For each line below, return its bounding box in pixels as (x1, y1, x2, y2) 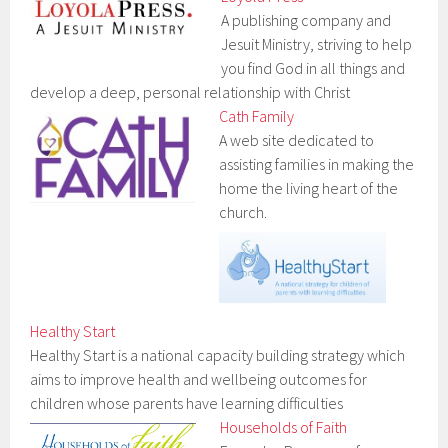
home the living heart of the (219, 178, 399, 198)
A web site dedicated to (219, 130, 375, 150)
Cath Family (219, 106, 295, 126)
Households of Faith (220, 417, 348, 438)
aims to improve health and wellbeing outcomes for (30, 369, 368, 390)
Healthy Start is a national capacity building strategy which (30, 345, 406, 366)
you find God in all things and (221, 58, 406, 78)
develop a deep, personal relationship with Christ (30, 82, 351, 102)
